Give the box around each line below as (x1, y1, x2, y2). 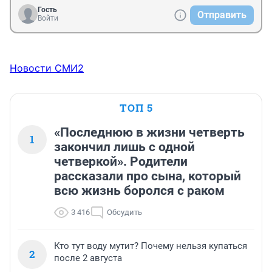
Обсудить (107, 208, 142, 217)
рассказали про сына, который (54, 169, 241, 184)
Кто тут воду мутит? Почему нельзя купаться (54, 240, 247, 252)
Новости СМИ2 (10, 62, 84, 75)
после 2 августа (54, 253, 122, 264)
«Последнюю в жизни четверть (54, 125, 245, 140)
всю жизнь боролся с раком (54, 183, 225, 199)
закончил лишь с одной (54, 140, 195, 155)
